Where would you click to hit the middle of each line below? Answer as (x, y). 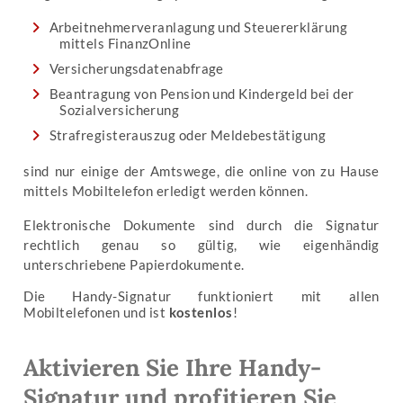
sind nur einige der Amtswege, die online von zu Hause (201, 171)
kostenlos (201, 312)
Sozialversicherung (120, 110)
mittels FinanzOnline (125, 44)
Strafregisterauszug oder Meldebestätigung (188, 135)
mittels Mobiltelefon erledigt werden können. (166, 191)
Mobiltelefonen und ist (96, 312)
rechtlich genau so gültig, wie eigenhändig (201, 244)
